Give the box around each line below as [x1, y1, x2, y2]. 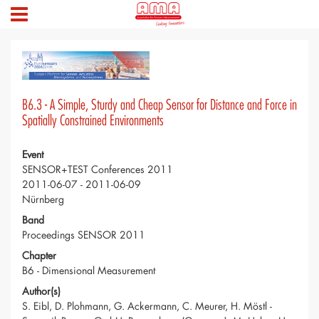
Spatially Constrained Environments [22, 112, 164, 130]
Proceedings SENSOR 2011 [22, 228, 145, 242]
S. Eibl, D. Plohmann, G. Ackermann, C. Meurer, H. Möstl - [22, 299, 272, 313]
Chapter [22, 249, 56, 263]
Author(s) [22, 284, 61, 298]
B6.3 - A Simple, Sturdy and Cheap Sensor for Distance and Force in [22, 96, 297, 115]
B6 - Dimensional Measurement [22, 263, 155, 278]
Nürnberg [22, 192, 64, 206]
